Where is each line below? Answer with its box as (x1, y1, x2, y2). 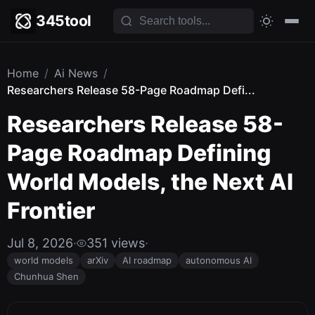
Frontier (7, 197, 95, 224)
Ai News (54, 66, 98, 80)
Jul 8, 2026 (7, 236, 73, 250)
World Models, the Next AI (7, 168, 293, 195)
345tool (36, 12, 91, 30)
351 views (86, 236, 145, 250)
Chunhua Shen (14, 271, 79, 282)
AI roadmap (122, 255, 172, 266)
